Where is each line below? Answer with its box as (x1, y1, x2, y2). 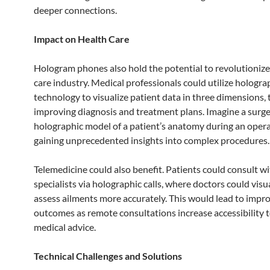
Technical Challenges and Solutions (34, 250, 182, 262)
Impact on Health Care (34, 33, 130, 45)
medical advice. (34, 221, 96, 233)
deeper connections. (34, 4, 117, 16)
